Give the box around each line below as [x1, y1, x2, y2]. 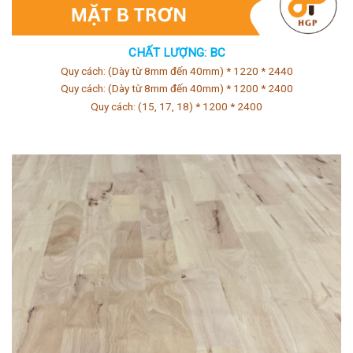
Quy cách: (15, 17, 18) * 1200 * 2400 [91, 99, 262, 113]
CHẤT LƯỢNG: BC [128, 45, 225, 60]
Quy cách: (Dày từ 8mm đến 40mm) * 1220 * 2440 [60, 64, 293, 77]
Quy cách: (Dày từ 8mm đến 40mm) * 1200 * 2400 [60, 82, 293, 95]
